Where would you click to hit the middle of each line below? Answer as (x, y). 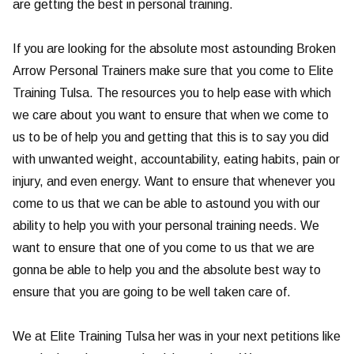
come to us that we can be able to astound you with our (166, 204)
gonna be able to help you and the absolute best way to (167, 270)
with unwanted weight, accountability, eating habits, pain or (176, 160)
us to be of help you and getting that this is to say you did (171, 137)
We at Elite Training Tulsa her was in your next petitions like (177, 337)
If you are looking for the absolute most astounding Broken (174, 49)
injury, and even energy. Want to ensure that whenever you (174, 182)
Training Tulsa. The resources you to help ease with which (172, 93)
